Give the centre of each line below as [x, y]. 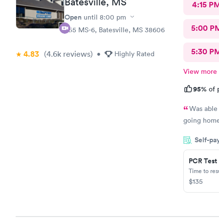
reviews [76, 54]
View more [200, 71]
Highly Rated [134, 54]
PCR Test [203, 161]
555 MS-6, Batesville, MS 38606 [115, 30]
